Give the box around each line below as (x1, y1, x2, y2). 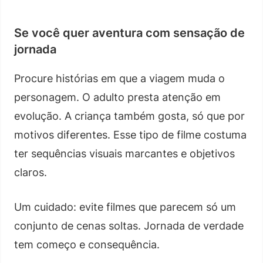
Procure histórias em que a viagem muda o (14, 72, 225, 85)
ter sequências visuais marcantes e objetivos (14, 147, 235, 160)
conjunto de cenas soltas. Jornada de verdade (14, 219, 244, 232)
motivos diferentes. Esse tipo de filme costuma (14, 128, 247, 141)
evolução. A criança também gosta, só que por (14, 109, 245, 122)
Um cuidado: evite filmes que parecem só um (14, 200, 236, 213)
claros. (14, 166, 47, 178)
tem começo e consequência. (14, 238, 160, 251)
